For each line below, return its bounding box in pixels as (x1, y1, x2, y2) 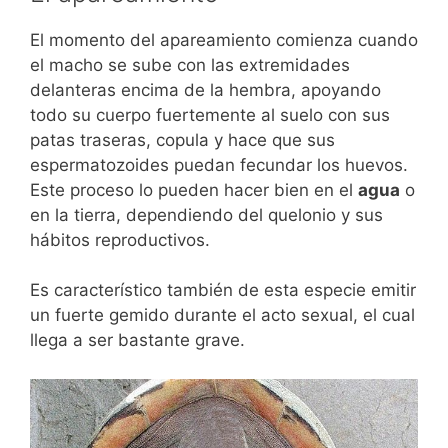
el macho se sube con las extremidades (30, 54, 350, 75)
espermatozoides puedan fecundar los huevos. (30, 154, 408, 175)
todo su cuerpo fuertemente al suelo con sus (30, 104, 390, 125)
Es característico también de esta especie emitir (30, 280, 416, 300)
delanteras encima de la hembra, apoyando (30, 79, 381, 100)
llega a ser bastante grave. (30, 330, 245, 350)
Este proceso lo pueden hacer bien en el (30, 179, 358, 200)
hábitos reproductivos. (30, 229, 210, 250)
